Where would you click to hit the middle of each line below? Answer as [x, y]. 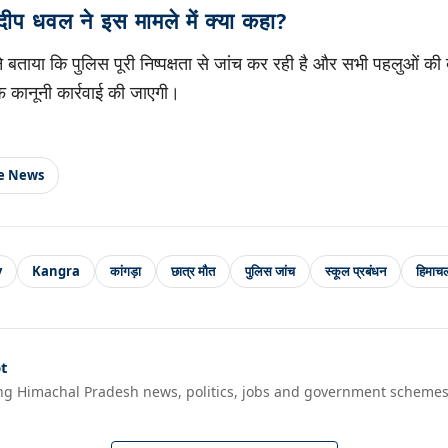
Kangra [56, 270]
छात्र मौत [193, 270]
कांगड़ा [125, 270]
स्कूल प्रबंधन [355, 270]
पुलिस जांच [270, 270]
